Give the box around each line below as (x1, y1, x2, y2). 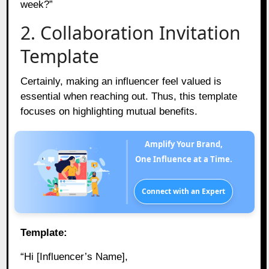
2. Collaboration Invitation (20, 20, 241, 45)
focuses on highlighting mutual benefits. (20, 105, 198, 117)
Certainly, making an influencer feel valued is (20, 75, 222, 87)
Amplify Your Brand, (150, 138, 223, 150)
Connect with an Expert (142, 186, 226, 196)
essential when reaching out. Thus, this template (20, 90, 238, 102)
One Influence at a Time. (134, 153, 232, 165)
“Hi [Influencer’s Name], (20, 250, 128, 262)
